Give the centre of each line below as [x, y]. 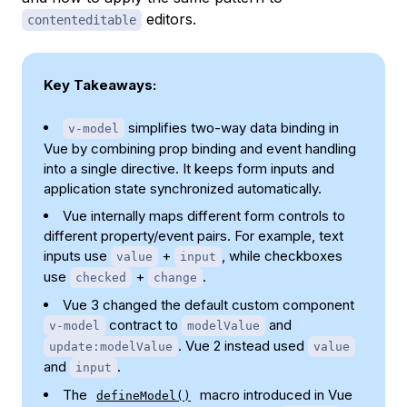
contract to [144, 324]
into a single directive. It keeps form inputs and [189, 168]
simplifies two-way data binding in [232, 127]
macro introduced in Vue [274, 394]
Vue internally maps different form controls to [204, 215]
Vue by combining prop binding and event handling [200, 148]
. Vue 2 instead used [243, 345]
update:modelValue [111, 346]
